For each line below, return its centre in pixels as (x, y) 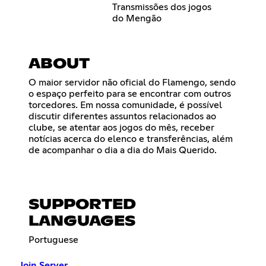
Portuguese (53, 240)
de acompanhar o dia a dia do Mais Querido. (123, 151)
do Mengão (137, 18)
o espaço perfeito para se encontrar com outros (130, 94)
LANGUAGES (82, 222)
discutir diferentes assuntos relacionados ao (122, 117)
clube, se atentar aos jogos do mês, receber (121, 128)
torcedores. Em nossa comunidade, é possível (125, 105)
